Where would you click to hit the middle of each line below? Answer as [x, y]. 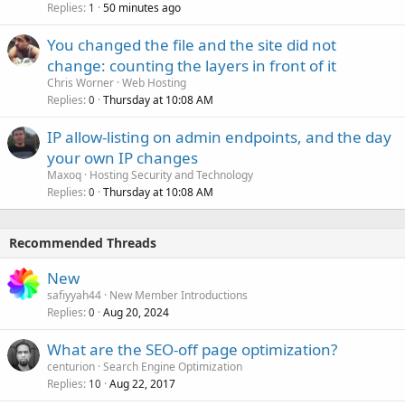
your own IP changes [122, 158]
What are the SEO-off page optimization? [192, 349]
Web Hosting [154, 83]
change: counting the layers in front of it [192, 66]
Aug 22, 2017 [142, 384]
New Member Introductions [179, 295]
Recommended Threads [83, 243]
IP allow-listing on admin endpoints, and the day [219, 137]
